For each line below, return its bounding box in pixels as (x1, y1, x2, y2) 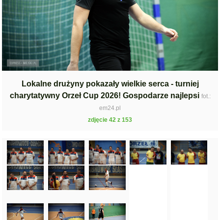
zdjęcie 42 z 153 (88, 116, 132, 123)
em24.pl (99, 104, 121, 111)
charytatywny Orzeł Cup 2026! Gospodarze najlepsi (9, 91, 201, 100)
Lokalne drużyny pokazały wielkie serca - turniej (21, 79, 199, 88)
